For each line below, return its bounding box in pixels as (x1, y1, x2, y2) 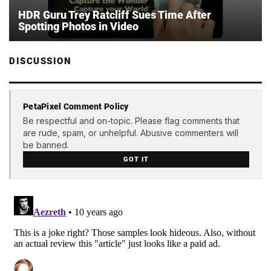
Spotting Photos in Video (18, 20, 139, 33)
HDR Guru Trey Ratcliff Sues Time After (18, 8, 211, 22)
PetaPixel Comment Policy (23, 101, 129, 111)
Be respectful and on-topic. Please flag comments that (23, 115, 240, 126)
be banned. (23, 139, 69, 150)
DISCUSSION (9, 56, 71, 67)
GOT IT (123, 155, 149, 163)
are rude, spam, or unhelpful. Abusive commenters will (23, 127, 238, 138)
